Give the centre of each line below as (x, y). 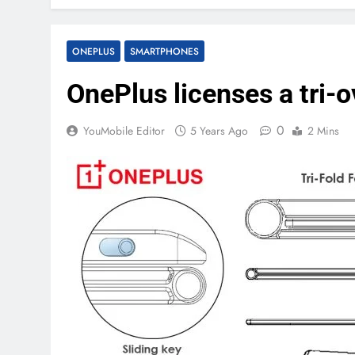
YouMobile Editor (124, 131)
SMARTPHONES (164, 51)
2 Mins (323, 131)
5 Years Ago (219, 131)
